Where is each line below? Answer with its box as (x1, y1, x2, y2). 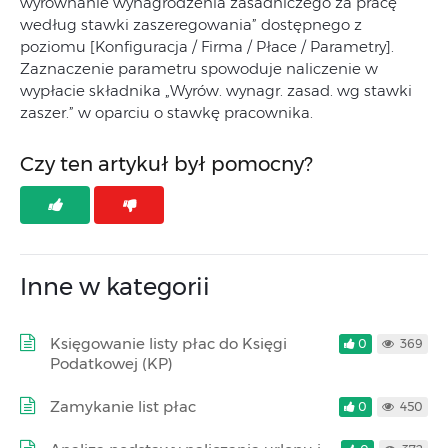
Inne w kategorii (20, 272, 210, 301)
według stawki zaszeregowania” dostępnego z (20, 15, 362, 34)
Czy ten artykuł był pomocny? (20, 152, 313, 176)
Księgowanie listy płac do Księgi (50, 334, 287, 353)
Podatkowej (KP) (50, 354, 173, 373)
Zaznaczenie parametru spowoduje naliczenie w (20, 59, 378, 78)
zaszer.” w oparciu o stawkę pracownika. (20, 103, 313, 122)
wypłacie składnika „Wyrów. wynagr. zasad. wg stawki (20, 81, 412, 100)
